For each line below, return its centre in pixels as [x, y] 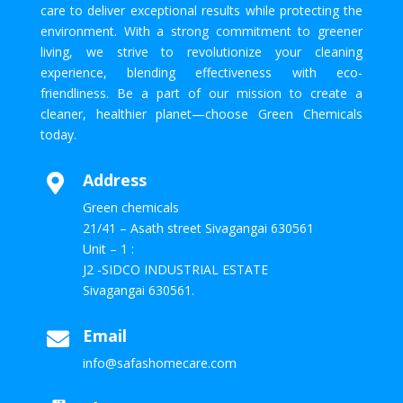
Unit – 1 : [108, 249]
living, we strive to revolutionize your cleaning [201, 52]
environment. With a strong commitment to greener [201, 31]
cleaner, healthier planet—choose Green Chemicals [201, 114]
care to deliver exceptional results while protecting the [201, 11]
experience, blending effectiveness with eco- [201, 73]
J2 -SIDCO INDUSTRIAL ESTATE [175, 270]
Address [114, 180]
